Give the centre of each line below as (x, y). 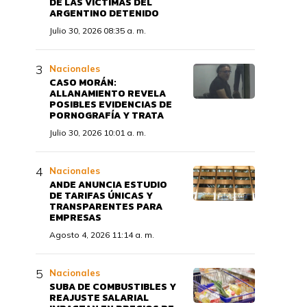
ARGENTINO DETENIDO (104, 13)
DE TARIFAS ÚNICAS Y (101, 196)
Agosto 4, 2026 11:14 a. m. (102, 235)
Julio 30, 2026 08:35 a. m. (98, 30)
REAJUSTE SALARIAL (99, 298)
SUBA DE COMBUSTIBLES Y (113, 287)
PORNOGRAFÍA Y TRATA (107, 115)
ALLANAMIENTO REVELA (108, 94)
